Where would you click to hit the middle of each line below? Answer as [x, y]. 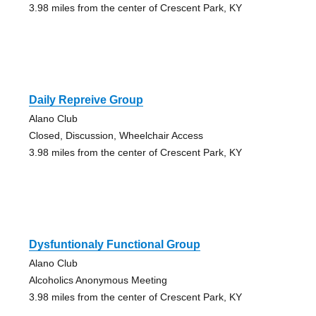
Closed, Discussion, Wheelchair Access [116, 136]
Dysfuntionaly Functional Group [114, 245]
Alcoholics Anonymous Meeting [98, 280]
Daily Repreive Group [86, 100]
